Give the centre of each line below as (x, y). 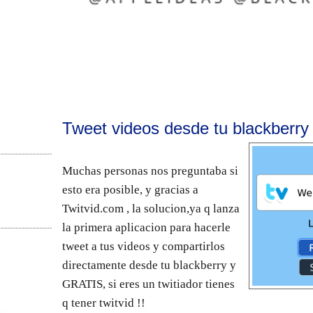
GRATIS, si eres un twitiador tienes (148, 284)
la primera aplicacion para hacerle (146, 227)
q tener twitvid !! (104, 303)
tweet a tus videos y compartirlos (144, 246)
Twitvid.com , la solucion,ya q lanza (151, 208)
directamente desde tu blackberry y (149, 265)
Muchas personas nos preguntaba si (150, 170)
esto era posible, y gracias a (130, 189)
